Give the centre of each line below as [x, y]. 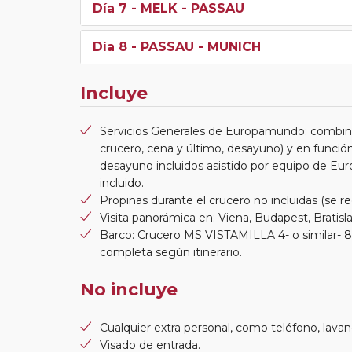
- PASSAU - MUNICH [194, 46]
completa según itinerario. [171, 252]
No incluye [129, 289]
